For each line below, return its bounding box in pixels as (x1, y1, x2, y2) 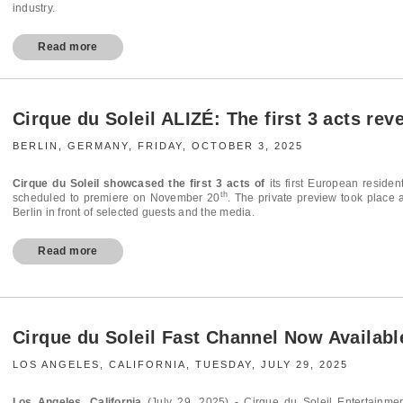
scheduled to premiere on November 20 (13, 191, 220, 204)
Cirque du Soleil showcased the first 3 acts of (13, 176, 265, 190)
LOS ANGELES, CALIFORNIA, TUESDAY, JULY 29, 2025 (13, 358, 348, 370)
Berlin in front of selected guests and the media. (13, 205, 255, 219)
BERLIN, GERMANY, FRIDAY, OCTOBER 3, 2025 (13, 139, 303, 151)
